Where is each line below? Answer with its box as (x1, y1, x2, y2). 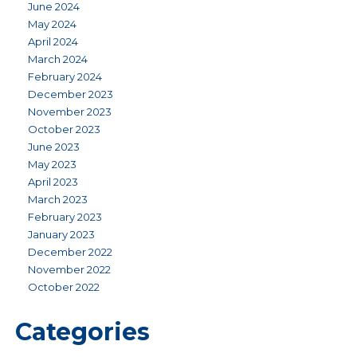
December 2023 (28, 88, 113, 100)
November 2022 (28, 263, 111, 276)
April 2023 (28, 175, 78, 188)
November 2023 (28, 105, 112, 118)
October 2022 (28, 280, 100, 293)
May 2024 (28, 18, 76, 30)
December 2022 (28, 245, 112, 258)
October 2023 (28, 123, 100, 135)
